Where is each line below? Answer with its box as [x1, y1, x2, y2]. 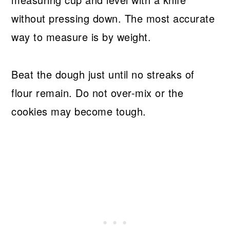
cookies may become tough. [11, 104, 146, 119]
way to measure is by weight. [11, 29, 151, 45]
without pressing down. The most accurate [11, 11, 215, 26]
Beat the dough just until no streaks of [11, 67, 195, 82]
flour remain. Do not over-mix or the [11, 85, 184, 101]
